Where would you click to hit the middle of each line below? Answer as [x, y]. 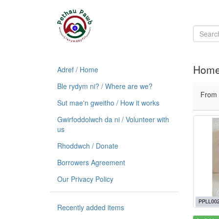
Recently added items [91, 207]
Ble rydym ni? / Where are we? [105, 86]
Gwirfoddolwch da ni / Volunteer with [113, 119]
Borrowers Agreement [91, 162]
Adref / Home [78, 69]
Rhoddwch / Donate [88, 146]
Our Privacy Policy [85, 179]
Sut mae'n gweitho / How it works [108, 103]
